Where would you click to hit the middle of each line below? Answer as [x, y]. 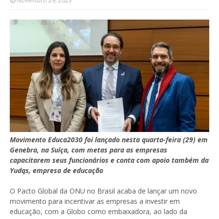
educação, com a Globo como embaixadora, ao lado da [99, 211]
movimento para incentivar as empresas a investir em [95, 201]
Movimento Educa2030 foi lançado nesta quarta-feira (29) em [109, 139]
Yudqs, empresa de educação [56, 170]
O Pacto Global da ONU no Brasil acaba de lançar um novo [103, 191]
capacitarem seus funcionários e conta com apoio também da [109, 160]
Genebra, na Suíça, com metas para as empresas [88, 150]
